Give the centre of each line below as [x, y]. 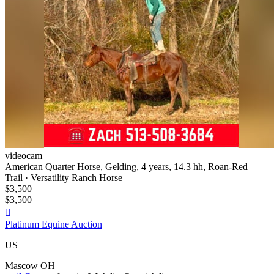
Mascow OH [30, 265]
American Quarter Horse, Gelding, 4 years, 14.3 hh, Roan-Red [126, 166]
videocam [24, 155]
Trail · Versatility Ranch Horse [64, 177]
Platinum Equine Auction [54, 224]
